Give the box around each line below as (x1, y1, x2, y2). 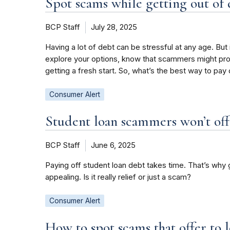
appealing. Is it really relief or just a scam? (45, 172, 191, 182)
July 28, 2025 (91, 23, 137, 32)
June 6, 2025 (91, 141, 136, 150)
